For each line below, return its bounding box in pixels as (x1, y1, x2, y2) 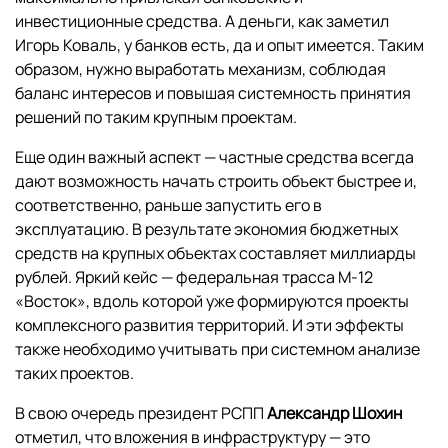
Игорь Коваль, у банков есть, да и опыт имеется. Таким (15, 34, 424, 57)
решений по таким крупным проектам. (15, 106, 297, 129)
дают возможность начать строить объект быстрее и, (15, 170, 417, 193)
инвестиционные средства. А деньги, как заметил (15, 10, 389, 33)
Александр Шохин (267, 402, 402, 425)
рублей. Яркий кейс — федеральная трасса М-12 (15, 266, 373, 289)
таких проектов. (15, 362, 134, 385)
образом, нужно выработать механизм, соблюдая (15, 58, 386, 81)
